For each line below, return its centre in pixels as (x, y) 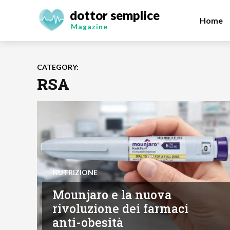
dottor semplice (115, 15)
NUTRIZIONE (75, 172)
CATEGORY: (58, 67)
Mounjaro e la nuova (112, 195)
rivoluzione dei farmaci (120, 209)
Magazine (89, 26)
